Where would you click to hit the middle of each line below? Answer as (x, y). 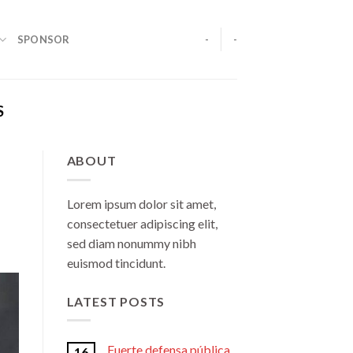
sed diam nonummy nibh (131, 243)
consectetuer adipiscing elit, (142, 223)
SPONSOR (43, 39)
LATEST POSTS (116, 301)
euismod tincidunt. (116, 262)
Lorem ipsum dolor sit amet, (141, 203)
